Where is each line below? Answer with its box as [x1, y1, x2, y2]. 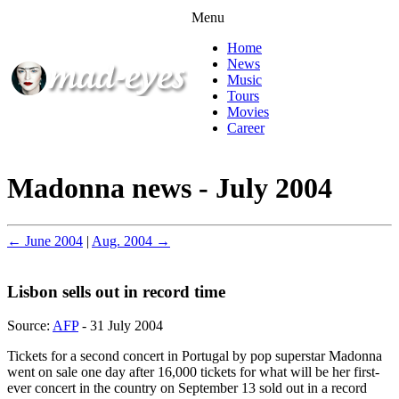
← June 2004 [7, 232, 83, 248]
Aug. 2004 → [92, 232, 170, 248]
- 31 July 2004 [78, 318, 163, 334]
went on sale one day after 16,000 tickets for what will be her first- [7, 364, 379, 380]
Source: [7, 318, 53, 334]
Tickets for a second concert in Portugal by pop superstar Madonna [7, 348, 382, 364]
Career [227, 120, 265, 135]
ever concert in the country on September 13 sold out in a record [7, 380, 367, 396]
